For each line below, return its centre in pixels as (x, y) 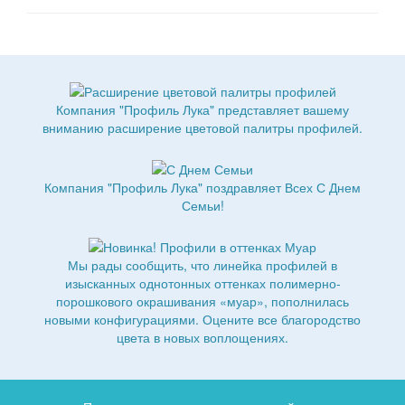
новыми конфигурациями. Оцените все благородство (202, 320)
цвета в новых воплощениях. (202, 338)
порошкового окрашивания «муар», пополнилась (202, 301)
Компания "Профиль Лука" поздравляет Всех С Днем (202, 187)
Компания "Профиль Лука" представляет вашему (202, 109)
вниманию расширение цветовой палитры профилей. (202, 127)
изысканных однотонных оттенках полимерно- (202, 283)
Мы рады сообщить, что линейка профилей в (202, 265)
